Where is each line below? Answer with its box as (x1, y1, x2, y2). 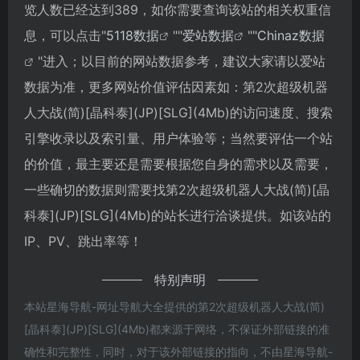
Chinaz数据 (257, 27, 325, 43)
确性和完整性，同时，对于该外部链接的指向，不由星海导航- (24, 344, 333, 358)
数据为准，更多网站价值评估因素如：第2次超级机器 (24, 78, 328, 95)
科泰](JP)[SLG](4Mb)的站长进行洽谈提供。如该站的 (24, 207, 331, 223)
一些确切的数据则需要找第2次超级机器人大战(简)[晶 (24, 181, 329, 198)
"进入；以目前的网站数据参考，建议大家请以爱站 (38, 52, 325, 69)
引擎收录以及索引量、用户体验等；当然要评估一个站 (24, 129, 333, 146)
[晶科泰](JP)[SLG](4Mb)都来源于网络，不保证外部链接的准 (24, 321, 329, 336)
